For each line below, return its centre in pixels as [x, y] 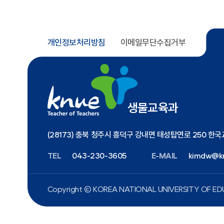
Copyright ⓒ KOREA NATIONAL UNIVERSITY [124, 189]
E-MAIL [164, 156]
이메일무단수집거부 [153, 42]
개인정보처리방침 [76, 42]
